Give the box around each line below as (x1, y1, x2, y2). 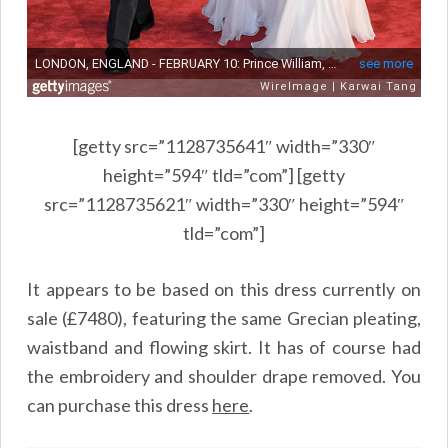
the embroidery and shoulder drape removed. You (27, 365, 421, 388)
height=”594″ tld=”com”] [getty (103, 164, 345, 187)
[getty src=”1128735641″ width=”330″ (72, 135, 376, 158)
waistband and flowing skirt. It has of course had (27, 336, 421, 359)
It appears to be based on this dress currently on (27, 278, 421, 301)
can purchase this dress (27, 394, 213, 417)
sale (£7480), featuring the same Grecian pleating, (27, 307, 421, 330)
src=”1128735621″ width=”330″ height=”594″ (43, 193, 405, 216)
